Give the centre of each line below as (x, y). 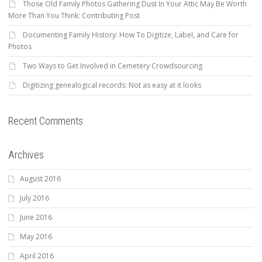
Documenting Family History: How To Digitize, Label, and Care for (131, 35)
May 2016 (36, 236)
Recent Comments (46, 120)
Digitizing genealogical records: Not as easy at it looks (112, 85)
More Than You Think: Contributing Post (74, 15)
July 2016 (35, 198)
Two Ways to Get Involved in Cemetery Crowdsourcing (113, 65)
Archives (26, 154)
